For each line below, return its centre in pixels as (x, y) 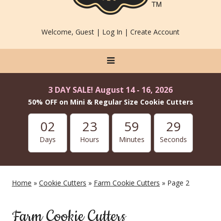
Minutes (131, 139)
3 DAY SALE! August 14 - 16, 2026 (110, 90)
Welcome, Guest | (72, 32)
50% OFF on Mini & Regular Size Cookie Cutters (110, 102)
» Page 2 (175, 183)
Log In (112, 32)
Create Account (155, 32)
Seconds (173, 139)
